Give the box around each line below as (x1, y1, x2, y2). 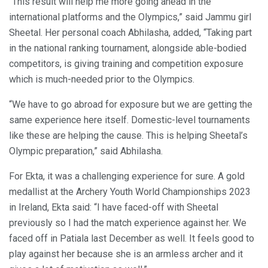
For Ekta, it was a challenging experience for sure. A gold (9, 170, 245, 182)
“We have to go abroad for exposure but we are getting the (9, 98, 252, 110)
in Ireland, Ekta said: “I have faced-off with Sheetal (9, 201, 218, 213)
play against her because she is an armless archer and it (9, 248, 243, 260)
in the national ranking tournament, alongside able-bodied (9, 42, 246, 54)
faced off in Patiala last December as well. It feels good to (9, 232, 254, 244)
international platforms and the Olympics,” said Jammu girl (9, 11, 251, 23)
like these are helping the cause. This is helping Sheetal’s (9, 129, 248, 141)
